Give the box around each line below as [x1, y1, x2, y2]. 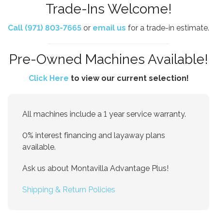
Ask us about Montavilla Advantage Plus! [22, 164, 169, 173]
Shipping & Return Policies [22, 185, 115, 195]
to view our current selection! [68, 74, 189, 83]
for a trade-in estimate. [126, 23, 209, 33]
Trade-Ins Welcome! [45, 1, 172, 17]
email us [93, 23, 126, 33]
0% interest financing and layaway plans [22, 131, 165, 140]
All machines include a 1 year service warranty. [22, 109, 186, 119]
